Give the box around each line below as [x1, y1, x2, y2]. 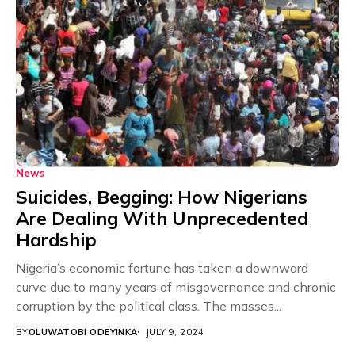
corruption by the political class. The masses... [16, 297, 281, 314]
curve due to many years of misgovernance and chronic [16, 278, 336, 295]
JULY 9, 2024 [145, 326, 204, 338]
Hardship [16, 227, 101, 251]
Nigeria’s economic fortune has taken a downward [16, 259, 308, 276]
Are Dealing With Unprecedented [16, 206, 308, 230]
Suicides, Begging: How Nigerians [16, 185, 307, 208]
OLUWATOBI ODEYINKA [28, 326, 138, 338]
